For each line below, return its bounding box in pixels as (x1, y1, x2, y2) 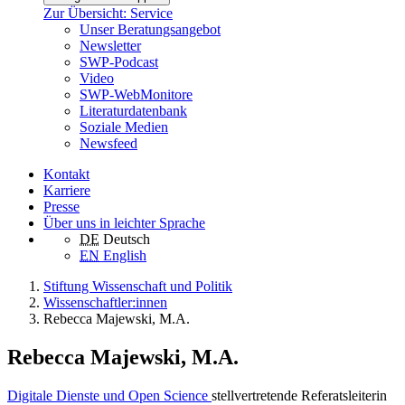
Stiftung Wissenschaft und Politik (43, 278, 232, 295)
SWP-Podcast (80, 54, 158, 71)
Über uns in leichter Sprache (43, 215, 205, 231)
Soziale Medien (80, 119, 168, 136)
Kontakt (43, 166, 89, 183)
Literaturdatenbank (80, 103, 187, 119)
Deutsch (103, 231, 150, 248)
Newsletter (80, 38, 141, 54)
